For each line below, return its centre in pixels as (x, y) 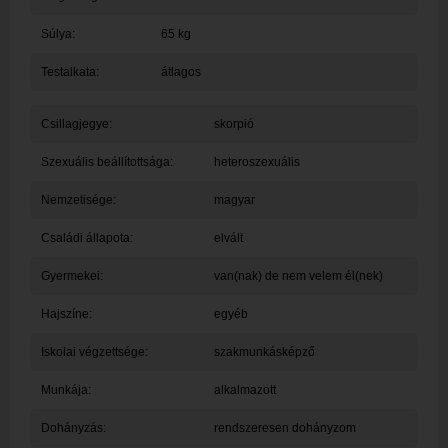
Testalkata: (69, 72)
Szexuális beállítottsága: (106, 162)
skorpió (233, 124)
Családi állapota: (86, 238)
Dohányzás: (73, 428)
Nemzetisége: (78, 200)
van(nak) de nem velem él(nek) (298, 276)
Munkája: (65, 390)
